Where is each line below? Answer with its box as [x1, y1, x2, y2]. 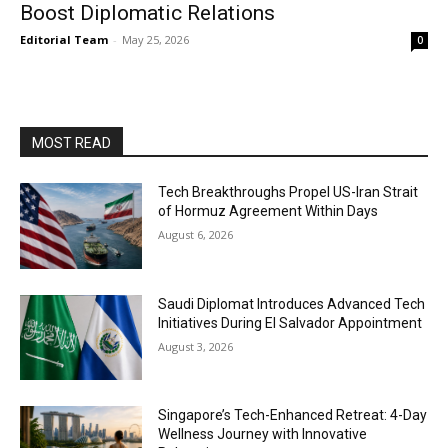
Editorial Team [20, 32, 108, 47]
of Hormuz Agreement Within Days [158, 203, 379, 219]
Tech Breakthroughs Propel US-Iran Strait [158, 184, 419, 200]
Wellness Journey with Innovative [158, 426, 368, 443]
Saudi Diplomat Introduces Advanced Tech [158, 295, 426, 312]
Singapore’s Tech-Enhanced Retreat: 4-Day [158, 407, 428, 424]
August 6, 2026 [158, 227, 234, 242]
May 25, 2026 [122, 32, 189, 47]
